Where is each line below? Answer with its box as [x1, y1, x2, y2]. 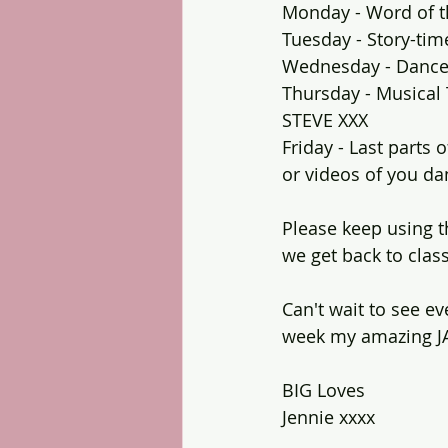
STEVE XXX [282, 108, 368, 132]
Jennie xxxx [282, 405, 375, 429]
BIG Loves [282, 378, 365, 402]
